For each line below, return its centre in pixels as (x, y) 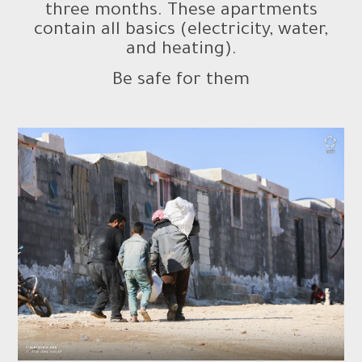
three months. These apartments (181, 12)
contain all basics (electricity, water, (181, 32)
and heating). (181, 51)
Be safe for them (181, 82)
